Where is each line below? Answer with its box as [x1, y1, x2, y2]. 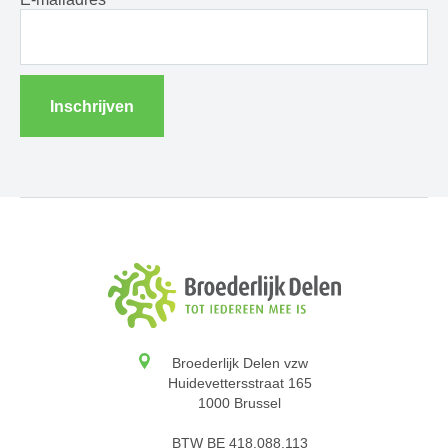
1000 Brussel [198, 395, 281, 412]
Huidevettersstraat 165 [167, 375, 312, 392]
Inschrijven [50, 98, 134, 115]
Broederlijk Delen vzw [171, 355, 308, 372]
